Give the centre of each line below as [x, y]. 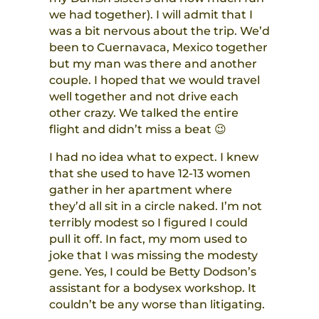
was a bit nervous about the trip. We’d [159, 31]
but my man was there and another [153, 64]
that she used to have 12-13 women [150, 174]
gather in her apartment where [140, 190]
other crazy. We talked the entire [143, 113]
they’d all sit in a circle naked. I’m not [155, 206]
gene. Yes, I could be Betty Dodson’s [152, 272]
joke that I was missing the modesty [153, 256]
